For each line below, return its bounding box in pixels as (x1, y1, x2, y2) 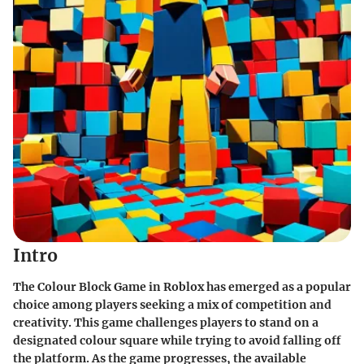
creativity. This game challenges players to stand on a (13, 314, 318, 330)
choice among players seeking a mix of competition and (13, 297, 331, 312)
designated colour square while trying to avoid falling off (13, 332, 340, 348)
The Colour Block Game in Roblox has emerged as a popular (13, 279, 351, 294)
